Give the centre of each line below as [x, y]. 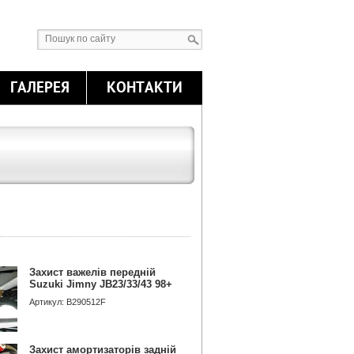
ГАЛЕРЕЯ [40, 88]
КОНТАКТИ [145, 88]
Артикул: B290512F [68, 302]
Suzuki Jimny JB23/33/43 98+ [101, 284]
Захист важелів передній [92, 272]
